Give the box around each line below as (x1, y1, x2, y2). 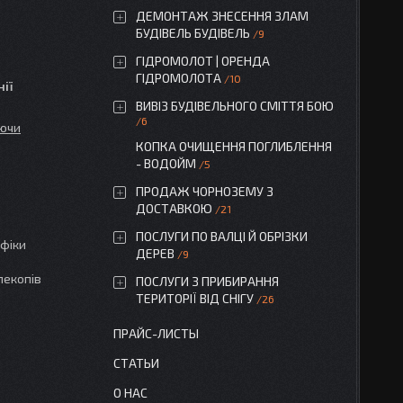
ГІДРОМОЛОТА (136, 70, 221, 85)
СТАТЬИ (113, 355, 159, 371)
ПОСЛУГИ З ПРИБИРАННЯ (136, 273, 279, 289)
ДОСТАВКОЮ (136, 201, 212, 216)
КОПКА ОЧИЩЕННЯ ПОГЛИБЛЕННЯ (136, 139, 332, 154)
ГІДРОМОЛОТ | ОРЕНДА (136, 53, 270, 68)
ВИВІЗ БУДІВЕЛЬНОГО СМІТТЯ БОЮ (136, 98, 334, 113)
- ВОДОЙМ (136, 156, 196, 171)
